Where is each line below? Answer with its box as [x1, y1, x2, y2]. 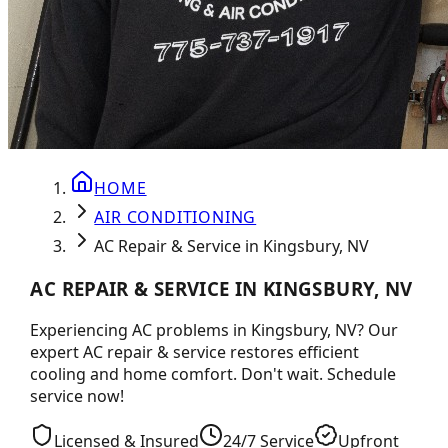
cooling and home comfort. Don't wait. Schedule [30, 363, 397, 386]
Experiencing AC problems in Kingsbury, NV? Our [30, 319, 399, 342]
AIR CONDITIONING [94, 206, 257, 228]
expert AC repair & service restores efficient [30, 341, 360, 364]
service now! [30, 385, 125, 408]
